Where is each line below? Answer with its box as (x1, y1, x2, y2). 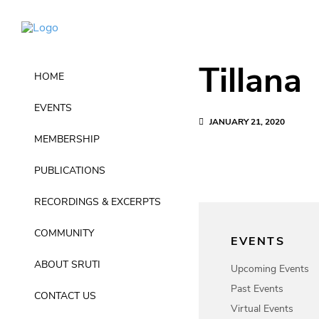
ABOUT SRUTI (34, 258, 100, 271)
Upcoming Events (231, 261, 309, 276)
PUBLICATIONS (34, 164, 105, 177)
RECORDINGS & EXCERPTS (34, 195, 161, 209)
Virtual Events (231, 301, 293, 315)
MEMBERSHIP (34, 132, 100, 146)
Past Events (231, 281, 283, 296)
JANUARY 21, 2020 (209, 116, 285, 127)
